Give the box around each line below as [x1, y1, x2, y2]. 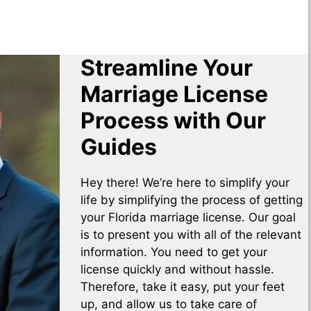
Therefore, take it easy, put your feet [81, 279, 285, 294]
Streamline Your [81, 53, 253, 81]
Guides [81, 133, 158, 160]
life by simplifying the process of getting [81, 192, 303, 207]
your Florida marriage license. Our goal [81, 210, 296, 224]
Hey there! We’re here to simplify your [81, 175, 290, 190]
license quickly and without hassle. [81, 262, 275, 276]
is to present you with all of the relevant [81, 227, 302, 242]
